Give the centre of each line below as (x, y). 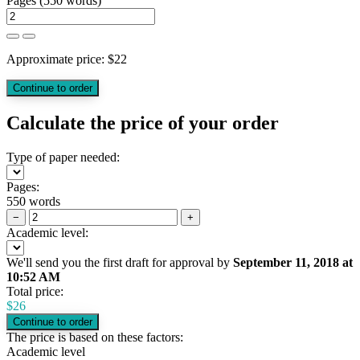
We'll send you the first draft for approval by (120, 262)
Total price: (35, 291)
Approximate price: (57, 59)
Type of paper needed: (63, 157)
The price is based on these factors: (95, 337)
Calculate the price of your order (143, 123)
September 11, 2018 (286, 262)
